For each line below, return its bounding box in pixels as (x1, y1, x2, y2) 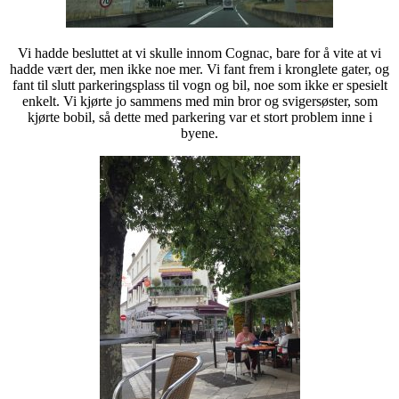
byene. (181, 125, 218, 141)
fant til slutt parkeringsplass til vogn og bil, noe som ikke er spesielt (12, 77, 387, 93)
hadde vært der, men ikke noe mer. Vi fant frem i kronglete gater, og (10, 61, 389, 77)
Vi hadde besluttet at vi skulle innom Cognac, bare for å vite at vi (18, 45, 381, 61)
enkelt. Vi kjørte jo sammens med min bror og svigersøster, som (21, 93, 378, 109)
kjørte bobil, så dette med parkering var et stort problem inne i (27, 109, 372, 125)
